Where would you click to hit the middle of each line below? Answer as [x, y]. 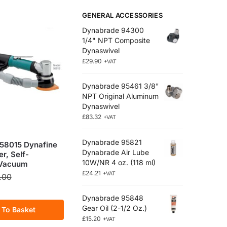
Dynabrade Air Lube [116, 152]
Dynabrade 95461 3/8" [121, 86]
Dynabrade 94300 [113, 30]
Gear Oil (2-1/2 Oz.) [115, 208]
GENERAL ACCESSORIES [122, 15]
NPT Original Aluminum [121, 96]
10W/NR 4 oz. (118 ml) [119, 162]
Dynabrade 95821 [112, 142]
